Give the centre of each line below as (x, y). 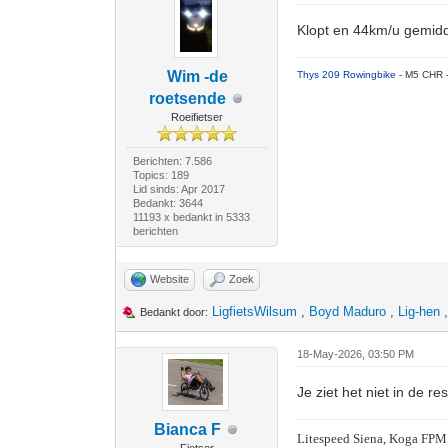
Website (170, 279)
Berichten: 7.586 (172, 161)
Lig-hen (419, 311)
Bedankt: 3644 (167, 203)
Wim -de (197, 76)
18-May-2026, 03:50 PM (356, 354)
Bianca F (187, 429)
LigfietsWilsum (255, 311)
